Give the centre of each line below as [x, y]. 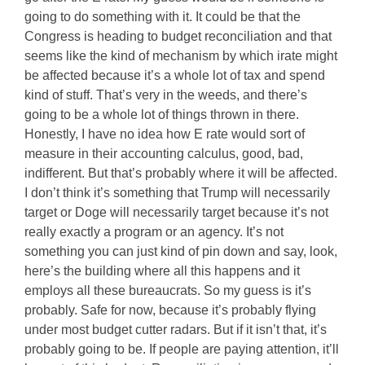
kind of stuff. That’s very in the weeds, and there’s [166, 95]
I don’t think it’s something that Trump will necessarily [177, 193]
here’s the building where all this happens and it [162, 271]
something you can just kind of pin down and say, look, [181, 251]
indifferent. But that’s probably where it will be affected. [181, 173]
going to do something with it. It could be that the [163, 17]
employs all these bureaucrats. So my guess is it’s [168, 290]
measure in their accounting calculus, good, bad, [164, 154]
